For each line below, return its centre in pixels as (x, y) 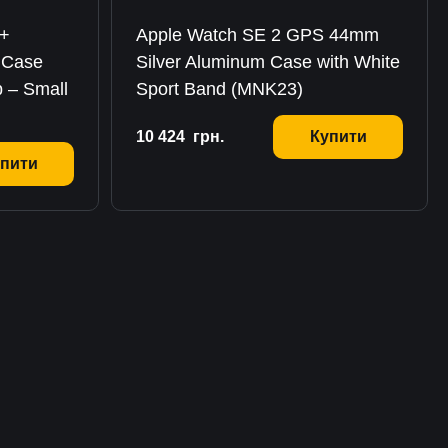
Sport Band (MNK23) (219, 89)
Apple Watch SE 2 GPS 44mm (257, 35)
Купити (338, 136)
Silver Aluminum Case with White (268, 62)
